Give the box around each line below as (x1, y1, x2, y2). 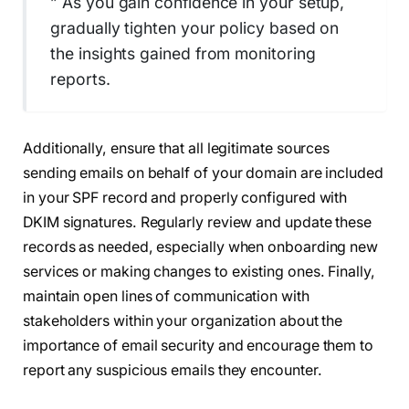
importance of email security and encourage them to (23, 336, 374, 354)
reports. (50, 69, 110, 89)
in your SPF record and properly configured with (23, 188, 348, 206)
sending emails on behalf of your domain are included (23, 163, 383, 182)
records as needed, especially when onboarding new (23, 237, 379, 256)
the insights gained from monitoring (50, 44, 316, 64)
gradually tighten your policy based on (50, 18, 340, 38)
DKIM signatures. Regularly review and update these (23, 213, 372, 231)
